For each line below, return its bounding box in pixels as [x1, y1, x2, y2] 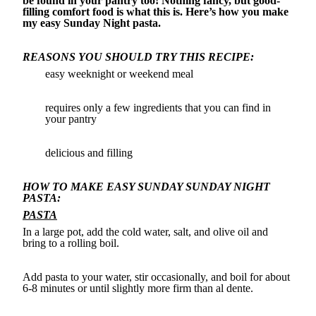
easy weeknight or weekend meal [45, 68, 193, 80]
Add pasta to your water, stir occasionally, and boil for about [23, 271, 290, 284]
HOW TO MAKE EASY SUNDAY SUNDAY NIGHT [23, 181, 270, 193]
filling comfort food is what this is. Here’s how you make [23, 6, 288, 18]
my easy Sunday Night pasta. [23, 17, 161, 30]
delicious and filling [45, 147, 133, 159]
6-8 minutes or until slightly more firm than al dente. [23, 282, 253, 295]
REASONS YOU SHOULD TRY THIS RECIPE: [23, 51, 254, 63]
